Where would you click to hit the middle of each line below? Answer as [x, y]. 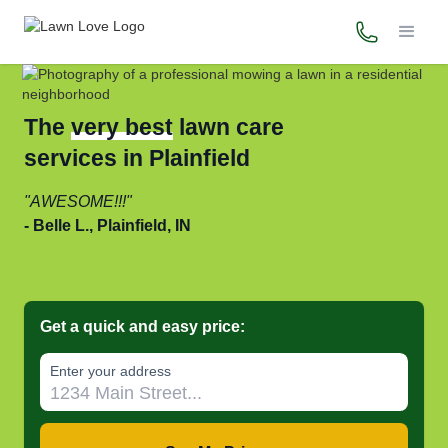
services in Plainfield [137, 158]
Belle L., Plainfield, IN [112, 225]
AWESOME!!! [78, 201]
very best [122, 127]
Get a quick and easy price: [142, 326]
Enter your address [110, 370]
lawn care [228, 127]
